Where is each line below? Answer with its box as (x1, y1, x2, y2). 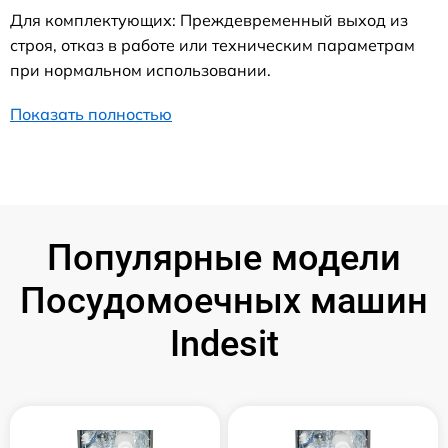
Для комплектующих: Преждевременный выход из (10, 9, 408, 30)
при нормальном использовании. (10, 59, 271, 80)
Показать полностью (10, 103, 172, 124)
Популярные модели (47, 236, 401, 279)
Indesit (169, 322, 279, 365)
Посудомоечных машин (20, 279, 428, 322)
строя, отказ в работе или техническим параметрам (10, 34, 415, 55)
